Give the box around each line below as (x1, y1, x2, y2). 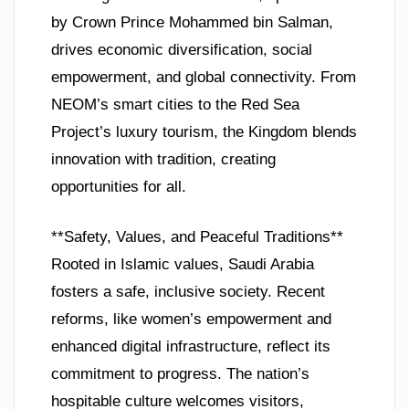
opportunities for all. (51, 177, 186, 195)
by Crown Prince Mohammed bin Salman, (51, 13, 333, 31)
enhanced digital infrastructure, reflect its (51, 338, 330, 356)
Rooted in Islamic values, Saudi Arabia (51, 256, 314, 274)
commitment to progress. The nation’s (51, 365, 309, 383)
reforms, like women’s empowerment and (51, 310, 331, 329)
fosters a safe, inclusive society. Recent (51, 283, 325, 301)
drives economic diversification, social (51, 40, 312, 58)
